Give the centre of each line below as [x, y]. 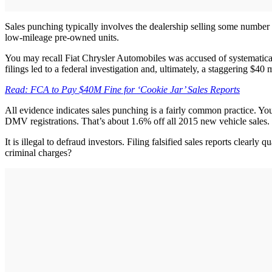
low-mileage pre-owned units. [62, 37]
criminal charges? [38, 152]
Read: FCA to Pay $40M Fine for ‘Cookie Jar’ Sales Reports [122, 89]
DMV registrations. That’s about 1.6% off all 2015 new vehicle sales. [137, 121]
